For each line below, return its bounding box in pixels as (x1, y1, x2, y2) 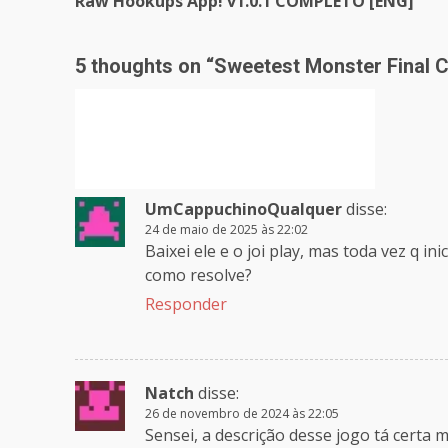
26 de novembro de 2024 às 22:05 (145, 405, 339, 423)
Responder (145, 293, 227, 316)
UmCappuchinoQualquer (145, 198, 342, 221)
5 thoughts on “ (75, 54, 214, 79)
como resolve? (145, 264, 252, 287)
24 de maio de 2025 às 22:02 (145, 221, 308, 239)
